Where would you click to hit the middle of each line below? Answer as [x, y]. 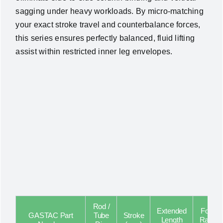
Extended [172, 211]
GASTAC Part [51, 216]
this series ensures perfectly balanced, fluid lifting [105, 38]
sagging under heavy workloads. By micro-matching [110, 11]
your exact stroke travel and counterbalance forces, [108, 24]
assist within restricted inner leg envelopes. [94, 51]
